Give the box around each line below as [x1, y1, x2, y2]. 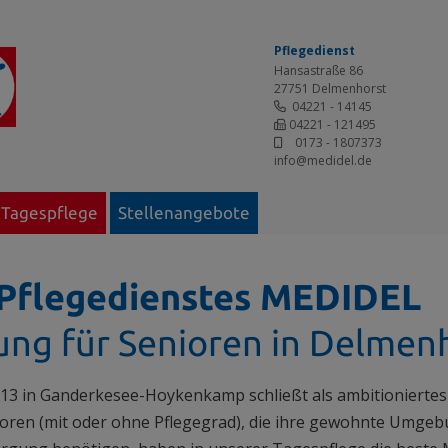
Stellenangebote [118, 203, 250, 222]
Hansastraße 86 [274, 62, 369, 79]
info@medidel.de [274, 152, 372, 169]
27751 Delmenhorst [274, 80, 386, 97]
